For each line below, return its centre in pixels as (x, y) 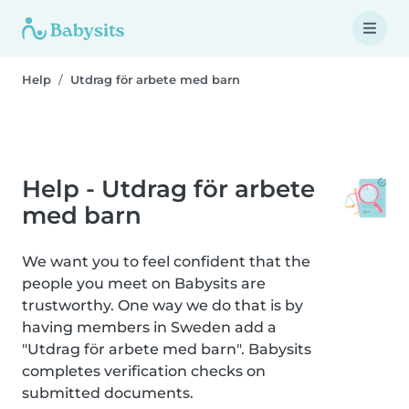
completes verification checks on (144, 371)
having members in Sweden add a (149, 327)
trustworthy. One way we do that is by (163, 305)
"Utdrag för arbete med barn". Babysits (167, 349)
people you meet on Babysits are (144, 283)
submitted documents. (108, 393)
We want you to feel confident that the (166, 262)
